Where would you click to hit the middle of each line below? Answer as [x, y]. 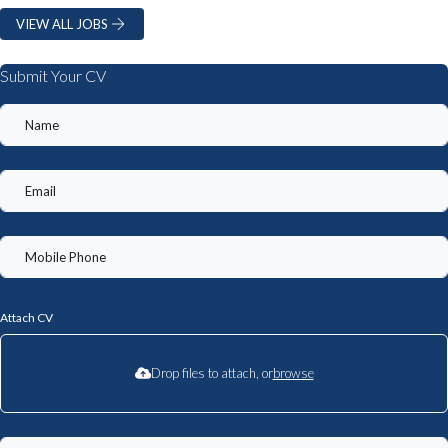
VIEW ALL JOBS [62, 23]
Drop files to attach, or [211, 373]
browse [293, 373]
